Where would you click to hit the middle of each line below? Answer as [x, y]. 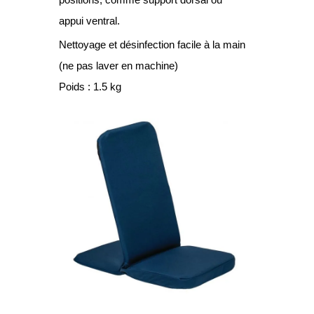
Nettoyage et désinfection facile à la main [152, 44]
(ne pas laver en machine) [118, 65]
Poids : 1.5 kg [90, 86]
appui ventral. [89, 20]
